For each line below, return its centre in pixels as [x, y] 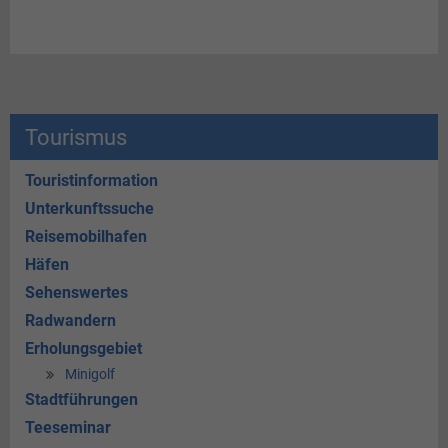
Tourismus [76, 136]
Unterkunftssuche [89, 209]
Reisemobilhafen [86, 237]
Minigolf [89, 375]
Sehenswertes [76, 293]
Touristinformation [91, 181]
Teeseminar [68, 428]
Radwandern [70, 321]
